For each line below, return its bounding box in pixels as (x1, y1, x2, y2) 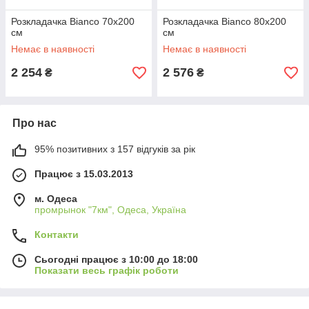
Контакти (34, 229, 79, 240)
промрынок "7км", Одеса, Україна (34, 204, 186, 215)
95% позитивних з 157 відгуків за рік (34, 143, 195, 154)
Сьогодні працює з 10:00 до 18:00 (34, 254, 198, 265)
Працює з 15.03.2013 (34, 168, 133, 179)
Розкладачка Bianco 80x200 (163, 16, 286, 27)
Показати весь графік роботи (34, 265, 179, 276)
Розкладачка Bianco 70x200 (11, 16, 134, 27)
